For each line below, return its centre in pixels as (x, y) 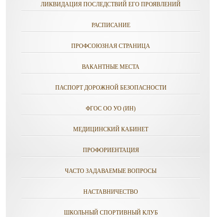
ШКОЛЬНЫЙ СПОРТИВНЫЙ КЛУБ (111, 213)
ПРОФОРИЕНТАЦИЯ (111, 150)
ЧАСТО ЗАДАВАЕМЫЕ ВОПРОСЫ (111, 171)
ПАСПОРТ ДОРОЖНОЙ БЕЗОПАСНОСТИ (111, 88)
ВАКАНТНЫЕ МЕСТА (111, 67)
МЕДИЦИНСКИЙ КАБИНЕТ (111, 129)
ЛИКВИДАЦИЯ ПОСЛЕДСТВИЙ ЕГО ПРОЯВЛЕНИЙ (111, 4)
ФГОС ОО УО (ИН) (111, 108)
